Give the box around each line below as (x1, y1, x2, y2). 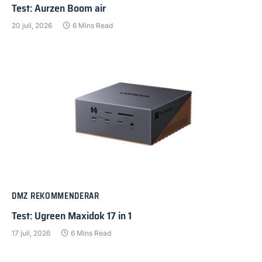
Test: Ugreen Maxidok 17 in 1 (12, 207, 132, 224)
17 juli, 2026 (12, 228, 50, 237)
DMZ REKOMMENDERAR (12, 189, 99, 202)
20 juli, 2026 (12, 21, 52, 30)
